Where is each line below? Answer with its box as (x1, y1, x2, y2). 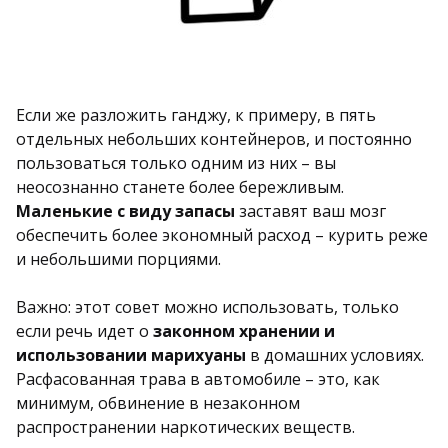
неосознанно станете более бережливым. (16, 176, 344, 199)
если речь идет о (16, 320, 153, 343)
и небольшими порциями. (16, 248, 221, 271)
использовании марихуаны (16, 344, 246, 367)
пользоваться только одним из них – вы (16, 152, 336, 175)
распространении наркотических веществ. (16, 416, 355, 439)
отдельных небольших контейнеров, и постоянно (16, 128, 412, 151)
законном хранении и (153, 320, 335, 343)
